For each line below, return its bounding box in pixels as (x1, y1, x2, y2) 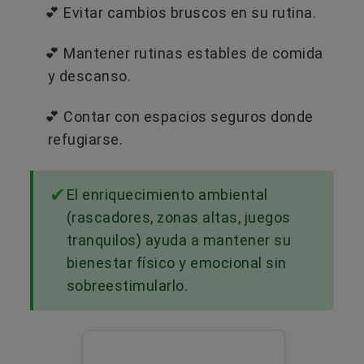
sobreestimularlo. (66, 276, 188, 294)
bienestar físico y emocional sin (66, 253, 287, 271)
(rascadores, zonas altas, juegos (66, 208, 291, 226)
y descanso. (47, 67, 132, 84)
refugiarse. (47, 130, 123, 148)
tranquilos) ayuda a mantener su (66, 231, 291, 249)
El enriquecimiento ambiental (66, 185, 268, 203)
